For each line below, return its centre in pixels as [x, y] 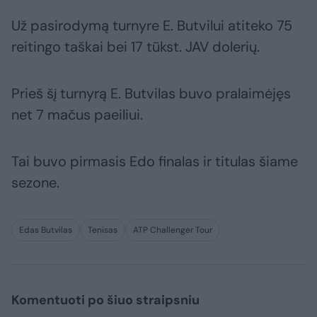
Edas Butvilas [46, 230]
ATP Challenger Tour [173, 230]
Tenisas [103, 230]
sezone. [35, 183]
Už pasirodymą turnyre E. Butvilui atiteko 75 [152, 26]
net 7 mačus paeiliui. [77, 115]
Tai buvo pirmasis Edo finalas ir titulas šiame [155, 162]
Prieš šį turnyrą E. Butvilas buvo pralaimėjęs [151, 94]
